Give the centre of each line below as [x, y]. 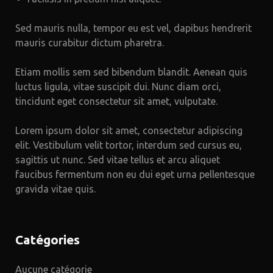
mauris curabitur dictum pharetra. [90, 43]
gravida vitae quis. [55, 189]
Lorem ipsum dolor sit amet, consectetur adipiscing [129, 130]
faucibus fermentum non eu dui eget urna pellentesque [135, 174]
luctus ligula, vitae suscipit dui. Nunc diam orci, [118, 87]
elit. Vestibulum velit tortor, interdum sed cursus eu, [129, 145]
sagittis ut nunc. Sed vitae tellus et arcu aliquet [118, 160]
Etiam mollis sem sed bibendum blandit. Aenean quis [131, 72]
